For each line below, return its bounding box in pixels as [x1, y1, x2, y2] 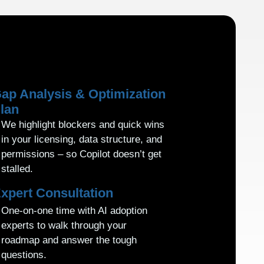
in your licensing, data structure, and [1, 134, 163, 146]
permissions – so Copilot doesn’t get [1, 148, 162, 160]
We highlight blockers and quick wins [1, 119, 165, 131]
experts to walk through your [1, 219, 127, 231]
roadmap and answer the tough [1, 234, 137, 246]
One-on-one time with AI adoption [1, 204, 148, 216]
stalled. [1, 163, 34, 175]
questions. [1, 249, 47, 260]
